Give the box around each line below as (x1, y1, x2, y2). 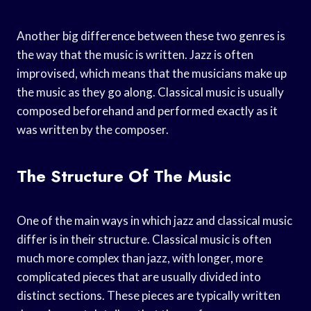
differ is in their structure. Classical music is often (17, 231, 271, 246)
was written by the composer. (17, 121, 169, 137)
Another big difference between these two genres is (17, 28, 285, 43)
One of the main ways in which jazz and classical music (17, 212, 292, 228)
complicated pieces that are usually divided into (17, 269, 261, 284)
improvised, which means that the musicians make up (17, 65, 287, 81)
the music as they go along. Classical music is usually (17, 84, 284, 99)
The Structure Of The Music (17, 163, 231, 188)
